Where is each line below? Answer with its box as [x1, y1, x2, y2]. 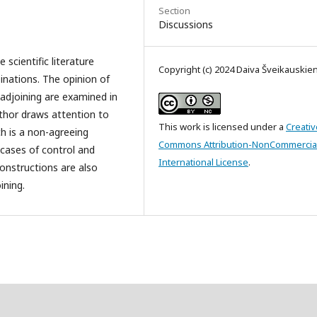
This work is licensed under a [158, 120, 286, 133]
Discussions [158, 18, 213, 31]
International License [158, 156, 248, 168]
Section [158, 4, 190, 17]
